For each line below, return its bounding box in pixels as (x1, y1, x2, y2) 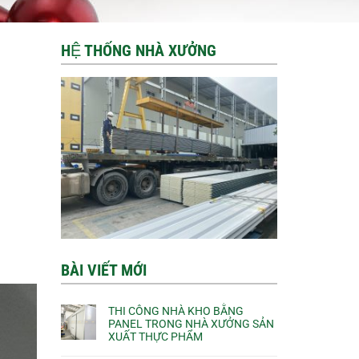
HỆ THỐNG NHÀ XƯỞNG (61, 40, 216, 60)
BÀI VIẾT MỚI (61, 260, 147, 280)
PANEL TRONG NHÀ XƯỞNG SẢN (108, 317, 274, 331)
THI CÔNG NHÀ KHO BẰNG (108, 305, 244, 318)
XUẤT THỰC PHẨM (108, 330, 203, 344)
